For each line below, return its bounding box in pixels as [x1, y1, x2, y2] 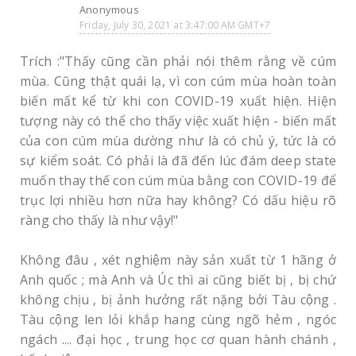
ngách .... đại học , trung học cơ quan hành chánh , [20, 331, 336, 348]
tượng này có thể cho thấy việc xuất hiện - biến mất [20, 112, 336, 130]
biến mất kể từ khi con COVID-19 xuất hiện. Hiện [20, 92, 336, 110]
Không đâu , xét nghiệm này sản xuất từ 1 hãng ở [20, 251, 336, 269]
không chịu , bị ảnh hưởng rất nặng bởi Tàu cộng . [20, 291, 336, 308]
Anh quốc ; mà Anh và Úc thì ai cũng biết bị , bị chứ [20, 271, 336, 288]
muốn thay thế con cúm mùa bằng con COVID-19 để [20, 172, 336, 189]
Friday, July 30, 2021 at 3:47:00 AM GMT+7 [79, 18, 271, 32]
